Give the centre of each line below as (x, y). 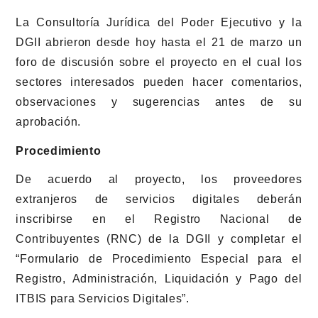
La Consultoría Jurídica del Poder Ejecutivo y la (159, 22)
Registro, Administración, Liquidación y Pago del (159, 279)
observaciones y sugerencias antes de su (159, 102)
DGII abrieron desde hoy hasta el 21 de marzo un (159, 42)
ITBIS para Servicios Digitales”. (103, 299)
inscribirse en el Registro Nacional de (159, 219)
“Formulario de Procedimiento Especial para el (159, 259)
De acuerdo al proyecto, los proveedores (159, 180)
